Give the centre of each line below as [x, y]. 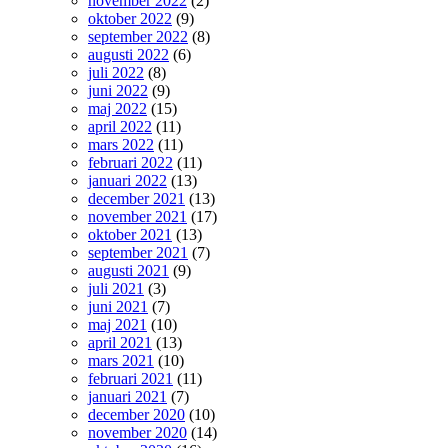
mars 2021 [121, 360]
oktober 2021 [130, 234]
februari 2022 [130, 162]
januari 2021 [127, 396]
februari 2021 [130, 378]
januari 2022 [127, 180]
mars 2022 [121, 144]
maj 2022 [117, 108]
